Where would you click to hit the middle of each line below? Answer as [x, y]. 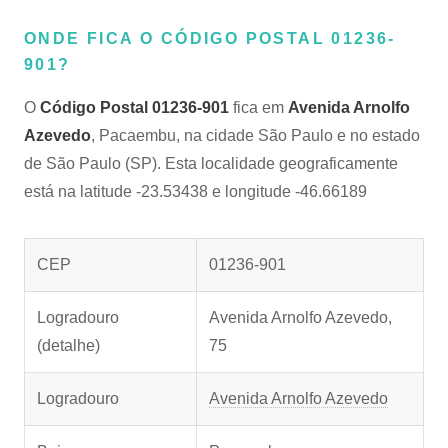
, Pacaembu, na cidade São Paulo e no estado [255, 135]
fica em [258, 107]
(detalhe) [68, 345]
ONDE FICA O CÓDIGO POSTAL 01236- [210, 38]
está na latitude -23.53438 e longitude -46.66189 [195, 191]
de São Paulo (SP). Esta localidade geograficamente [211, 163]
